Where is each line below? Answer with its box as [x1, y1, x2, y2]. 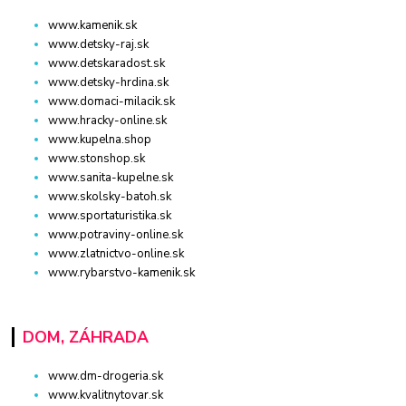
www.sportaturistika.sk [48, 208, 172, 225]
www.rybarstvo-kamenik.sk [48, 265, 196, 282]
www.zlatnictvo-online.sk [48, 246, 185, 263]
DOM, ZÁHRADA [22, 326, 149, 349]
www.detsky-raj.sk [48, 36, 150, 53]
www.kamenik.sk [48, 17, 138, 34]
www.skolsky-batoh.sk [48, 188, 172, 206]
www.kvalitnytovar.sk [48, 387, 164, 404]
